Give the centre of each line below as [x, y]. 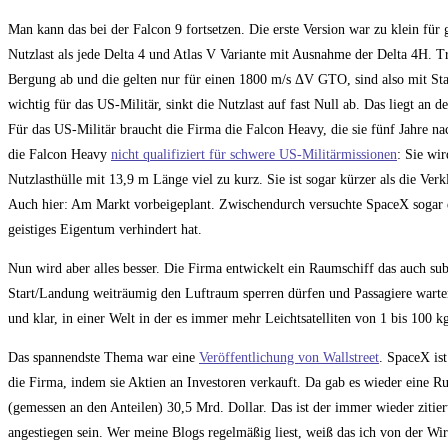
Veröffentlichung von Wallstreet [289, 358]
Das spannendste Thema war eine [103, 358]
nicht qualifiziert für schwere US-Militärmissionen [254, 155]
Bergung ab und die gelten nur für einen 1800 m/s [151, 80]
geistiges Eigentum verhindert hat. [105, 230]
